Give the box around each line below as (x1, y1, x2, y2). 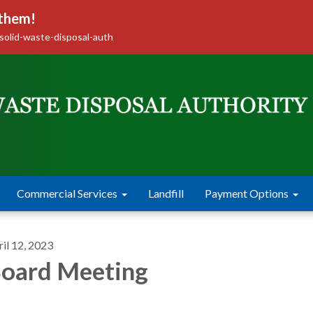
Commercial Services (17, 187, 117, 200)
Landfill (148, 187, 184, 200)
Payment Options (205, 187, 289, 200)
